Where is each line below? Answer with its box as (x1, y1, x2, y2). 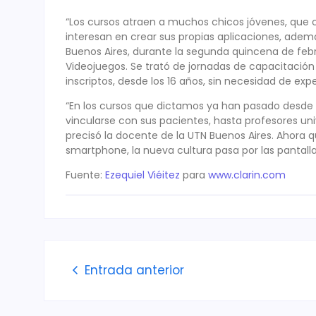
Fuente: (66, 168, 105, 183)
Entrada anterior (85, 261, 184, 279)
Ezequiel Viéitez (105, 168, 180, 183)
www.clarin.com (208, 168, 286, 183)
